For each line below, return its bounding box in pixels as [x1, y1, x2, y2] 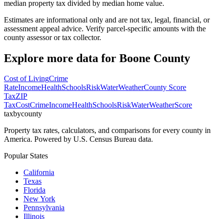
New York [23, 195, 55, 203]
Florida [23, 186, 45, 195]
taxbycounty [4, 109, 42, 118]
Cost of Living [4, 74, 49, 83]
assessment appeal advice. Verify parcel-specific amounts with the [4, 24, 206, 33]
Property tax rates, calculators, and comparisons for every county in [4, 126, 211, 135]
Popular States [4, 152, 48, 160]
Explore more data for [4, 51, 119, 65]
